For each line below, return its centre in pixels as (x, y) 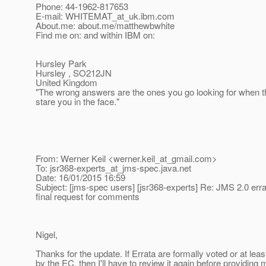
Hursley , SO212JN (74, 73)
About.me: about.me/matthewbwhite (105, 26)
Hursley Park (61, 64)
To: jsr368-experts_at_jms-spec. (98, 168)
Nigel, (47, 235)
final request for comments (88, 197)
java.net (176, 168)
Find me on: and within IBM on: (95, 35)
